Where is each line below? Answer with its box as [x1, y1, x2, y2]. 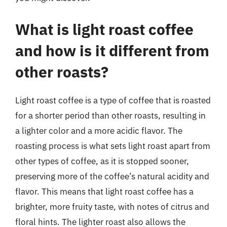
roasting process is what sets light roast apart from [15, 140, 210, 152]
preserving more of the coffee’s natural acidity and [15, 170, 209, 182]
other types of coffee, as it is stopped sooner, [15, 155, 189, 167]
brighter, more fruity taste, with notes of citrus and [15, 201, 209, 212]
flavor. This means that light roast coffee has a [15, 185, 194, 197]
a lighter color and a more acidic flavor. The [15, 125, 182, 136]
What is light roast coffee [15, 19, 194, 39]
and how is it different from [15, 40, 209, 60]
